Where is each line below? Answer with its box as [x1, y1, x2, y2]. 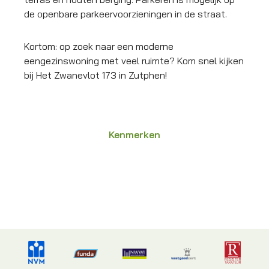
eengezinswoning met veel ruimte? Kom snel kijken [24, 55, 244, 67]
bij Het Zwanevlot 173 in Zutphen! [24, 69, 167, 82]
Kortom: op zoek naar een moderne [24, 40, 174, 53]
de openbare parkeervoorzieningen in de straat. [24, 8, 227, 20]
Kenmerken [109, 128, 160, 141]
